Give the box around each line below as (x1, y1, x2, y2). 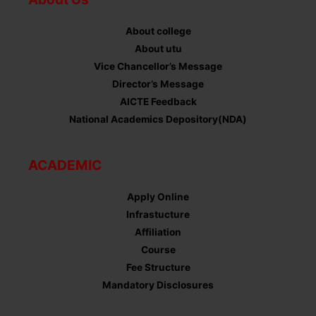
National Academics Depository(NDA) (69, 113, 247, 125)
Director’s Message (112, 78, 204, 90)
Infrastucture (126, 209, 190, 221)
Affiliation (135, 226, 181, 238)
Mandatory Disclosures (102, 279, 214, 291)
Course (140, 244, 176, 256)
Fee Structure (126, 262, 190, 274)
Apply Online (127, 191, 189, 203)
